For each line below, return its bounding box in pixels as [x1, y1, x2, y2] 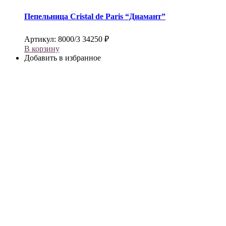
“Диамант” [123, 12, 165, 21]
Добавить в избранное [24, 53, 101, 62]
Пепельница [24, 12, 70, 21]
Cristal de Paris [70, 12, 123, 21]
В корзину [24, 44, 60, 53]
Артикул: [24, 34, 58, 43]
